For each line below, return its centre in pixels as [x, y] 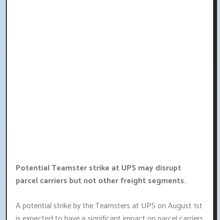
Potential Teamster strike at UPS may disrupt [98, 168]
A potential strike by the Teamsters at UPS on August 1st [109, 206]
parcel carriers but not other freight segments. [101, 181]
